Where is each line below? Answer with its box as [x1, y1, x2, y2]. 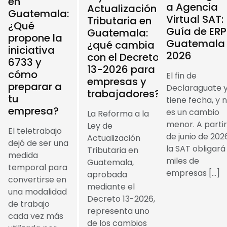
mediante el [87, 180, 135, 193]
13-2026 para [87, 62, 155, 77]
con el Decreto [87, 50, 159, 64]
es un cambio [166, 106, 219, 118]
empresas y [87, 74, 146, 89]
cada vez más [8, 210, 63, 222]
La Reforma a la [87, 107, 149, 120]
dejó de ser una [8, 137, 68, 149]
